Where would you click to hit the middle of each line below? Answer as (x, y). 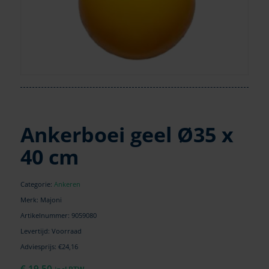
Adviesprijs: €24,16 (49, 246)
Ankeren (67, 184)
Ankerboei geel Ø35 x (127, 134)
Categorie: (37, 184)
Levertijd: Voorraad (51, 231)
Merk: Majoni (41, 199)
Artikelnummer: (46, 215)
